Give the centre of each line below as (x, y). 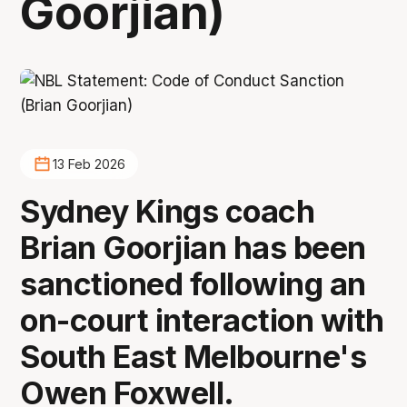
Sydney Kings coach (168, 211)
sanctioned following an (193, 283)
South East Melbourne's (194, 356)
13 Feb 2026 (89, 164)
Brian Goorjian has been (193, 247)
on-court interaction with (202, 320)
